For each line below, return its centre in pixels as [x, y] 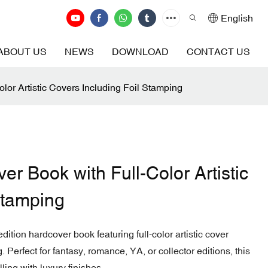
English [237, 18]
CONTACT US [218, 51]
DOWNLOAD [140, 51]
